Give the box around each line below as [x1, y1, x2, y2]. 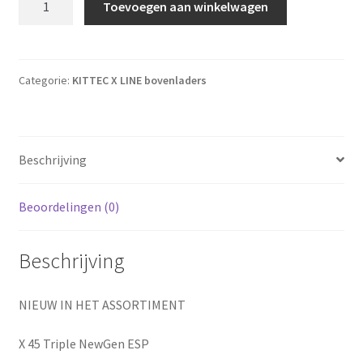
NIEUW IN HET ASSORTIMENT [18, 297, 186, 314]
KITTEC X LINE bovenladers [71, 72, 207, 88]
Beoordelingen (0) [18, 198, 119, 215]
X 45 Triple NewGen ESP [18, 335, 149, 352]
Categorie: [18, 72, 72, 88]
